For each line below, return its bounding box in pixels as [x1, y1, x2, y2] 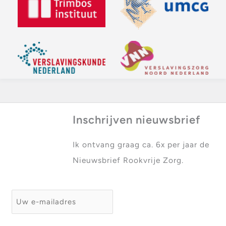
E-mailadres [11, 192, 60, 202]
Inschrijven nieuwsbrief [72, 112, 200, 127]
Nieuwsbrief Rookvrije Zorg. [72, 155, 184, 165]
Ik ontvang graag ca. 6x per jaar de [72, 139, 209, 149]
